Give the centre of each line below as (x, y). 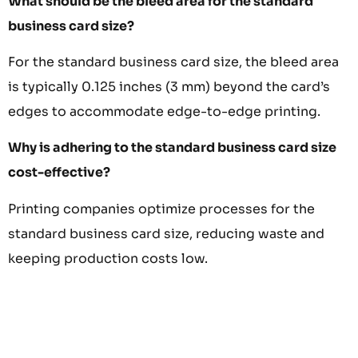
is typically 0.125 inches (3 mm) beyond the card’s (169, 87)
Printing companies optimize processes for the (161, 209)
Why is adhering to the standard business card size (172, 148)
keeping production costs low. (108, 258)
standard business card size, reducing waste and (166, 233)
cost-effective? (59, 173)
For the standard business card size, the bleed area (173, 62)
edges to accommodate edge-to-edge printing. (164, 112)
